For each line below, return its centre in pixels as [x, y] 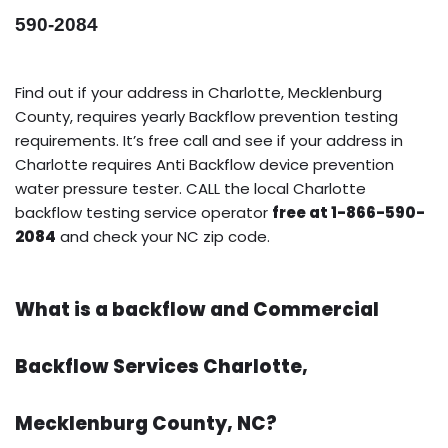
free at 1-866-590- [348, 213]
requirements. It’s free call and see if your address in [209, 141]
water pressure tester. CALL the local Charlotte [190, 189]
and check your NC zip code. [163, 237]
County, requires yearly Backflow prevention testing [206, 117]
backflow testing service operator [143, 213]
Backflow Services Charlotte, [161, 367]
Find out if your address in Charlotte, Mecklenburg [198, 93]
